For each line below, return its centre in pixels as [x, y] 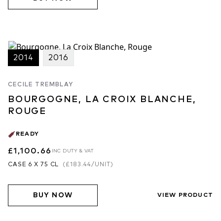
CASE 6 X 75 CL [34, 165]
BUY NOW [53, 195]
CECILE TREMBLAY [40, 85]
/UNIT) [102, 165]
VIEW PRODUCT [185, 195]
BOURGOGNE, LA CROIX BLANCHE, [102, 100]
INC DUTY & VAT [73, 151]
